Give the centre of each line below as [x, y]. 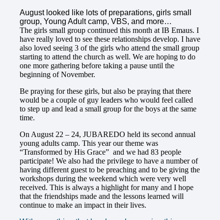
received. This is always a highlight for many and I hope [107, 188]
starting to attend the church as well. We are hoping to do [108, 57]
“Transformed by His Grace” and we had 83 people [100, 152]
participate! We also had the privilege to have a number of [109, 161]
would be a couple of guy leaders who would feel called [106, 100]
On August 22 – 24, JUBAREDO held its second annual [108, 135]
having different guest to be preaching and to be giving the [110, 170]
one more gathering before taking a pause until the [97, 66]
